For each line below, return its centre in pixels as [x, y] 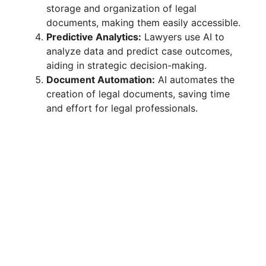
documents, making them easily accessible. [143, 23]
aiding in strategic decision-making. [126, 66]
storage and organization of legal [121, 9]
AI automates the [195, 80]
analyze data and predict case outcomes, [139, 51]
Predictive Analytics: [94, 37]
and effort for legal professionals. [122, 108]
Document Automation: [101, 80]
